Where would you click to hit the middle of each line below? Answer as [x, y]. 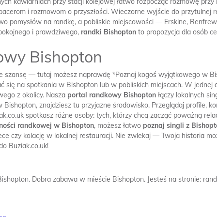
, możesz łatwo [118, 125]
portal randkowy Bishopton [112, 95]
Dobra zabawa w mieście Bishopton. [89, 179]
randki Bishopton [108, 32]
